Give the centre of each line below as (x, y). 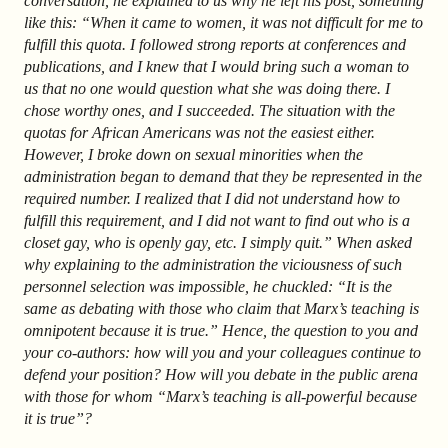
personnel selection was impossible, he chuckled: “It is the (208, 287)
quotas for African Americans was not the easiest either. (199, 133)
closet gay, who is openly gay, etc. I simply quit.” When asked (218, 243)
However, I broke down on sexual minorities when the (193, 155)
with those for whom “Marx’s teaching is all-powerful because (220, 397)
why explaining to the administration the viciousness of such (213, 265)
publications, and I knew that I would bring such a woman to (216, 67)
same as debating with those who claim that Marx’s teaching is (221, 309)
